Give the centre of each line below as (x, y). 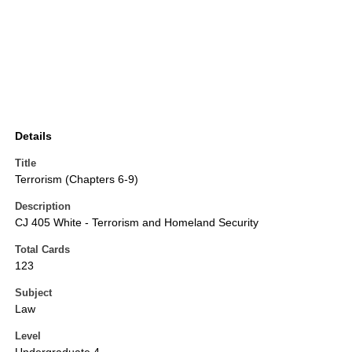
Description (43, 207)
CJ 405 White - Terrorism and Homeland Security (137, 223)
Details (33, 136)
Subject (33, 293)
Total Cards (42, 250)
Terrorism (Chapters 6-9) (77, 180)
